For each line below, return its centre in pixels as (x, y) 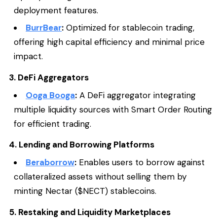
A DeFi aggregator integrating (137, 95)
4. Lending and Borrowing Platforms (82, 145)
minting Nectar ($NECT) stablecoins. (85, 191)
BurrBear (44, 28)
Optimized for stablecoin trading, (129, 28)
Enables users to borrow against (141, 163)
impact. (28, 56)
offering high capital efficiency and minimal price (109, 42)
